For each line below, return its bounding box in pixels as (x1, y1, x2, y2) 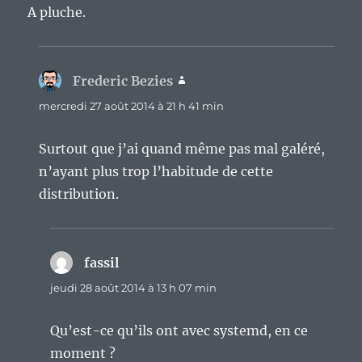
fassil (84, 255, 120, 271)
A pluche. (27, 4, 86, 21)
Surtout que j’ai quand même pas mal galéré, (39, 141, 326, 158)
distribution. (39, 186, 120, 203)
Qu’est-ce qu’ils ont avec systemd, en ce (50, 322, 309, 339)
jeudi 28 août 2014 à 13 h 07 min (50, 281, 217, 295)
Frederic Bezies (73, 73, 174, 90)
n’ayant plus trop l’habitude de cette (39, 163, 274, 180)
